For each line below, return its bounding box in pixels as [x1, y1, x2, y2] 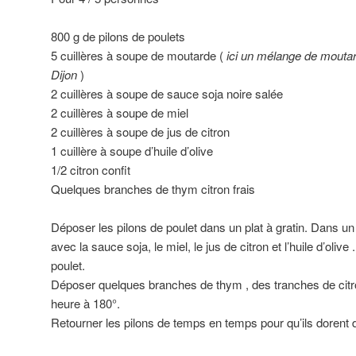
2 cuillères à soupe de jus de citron [51, 123, 230, 141]
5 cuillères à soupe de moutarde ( [51, 47, 226, 64]
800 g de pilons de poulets [51, 28, 185, 45]
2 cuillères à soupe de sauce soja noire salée [51, 85, 283, 103]
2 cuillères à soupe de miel [51, 104, 188, 122]
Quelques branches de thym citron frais [51, 180, 255, 198]
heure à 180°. [51, 295, 120, 312]
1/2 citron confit [51, 161, 130, 179]
